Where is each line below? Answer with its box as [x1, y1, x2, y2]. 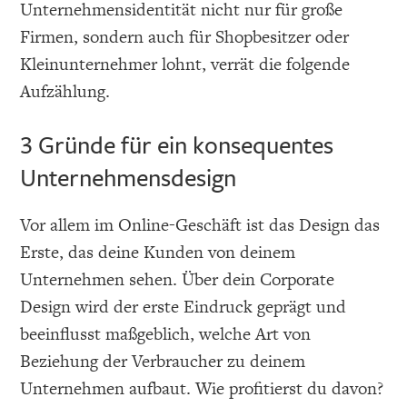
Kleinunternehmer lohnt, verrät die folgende [20, 51, 351, 76]
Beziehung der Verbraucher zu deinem [20, 348, 306, 373]
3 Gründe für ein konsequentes [20, 126, 334, 162]
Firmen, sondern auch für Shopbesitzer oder [20, 24, 350, 49]
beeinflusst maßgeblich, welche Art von [20, 321, 312, 346]
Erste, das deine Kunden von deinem [20, 239, 296, 264]
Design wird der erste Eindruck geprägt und [20, 293, 347, 319]
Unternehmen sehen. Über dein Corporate [20, 266, 335, 292]
